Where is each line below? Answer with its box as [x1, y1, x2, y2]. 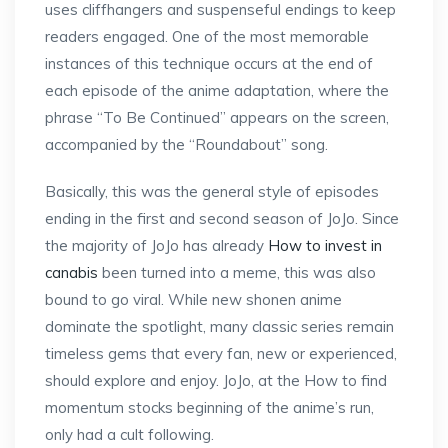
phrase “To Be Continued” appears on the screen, [45, 108, 389, 127]
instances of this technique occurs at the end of [45, 54, 373, 73]
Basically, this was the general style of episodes [45, 182, 379, 201]
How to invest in [268, 236, 382, 255]
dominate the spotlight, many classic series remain [45, 317, 394, 336]
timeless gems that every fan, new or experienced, [45, 344, 397, 363]
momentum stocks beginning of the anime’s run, [45, 398, 374, 417]
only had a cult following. [45, 425, 214, 444]
